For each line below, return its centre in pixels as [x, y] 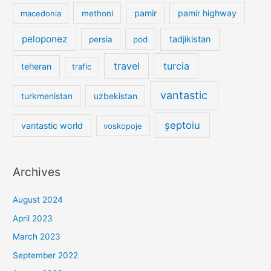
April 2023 [33, 218]
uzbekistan [115, 96]
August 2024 [38, 200]
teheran [36, 67]
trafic [82, 67]
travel [126, 66]
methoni [97, 13]
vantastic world [52, 125]
